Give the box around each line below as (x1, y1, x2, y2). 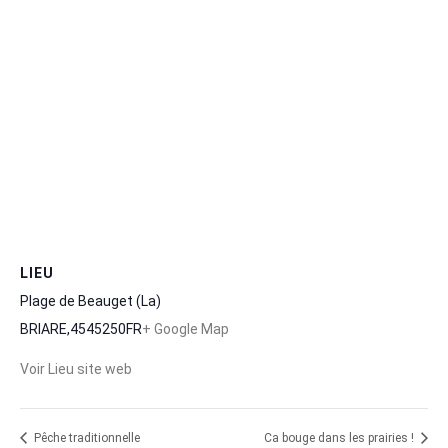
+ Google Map (142, 320, 229, 337)
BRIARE (20, 320, 67, 337)
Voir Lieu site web (20, 360, 132, 377)
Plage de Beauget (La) (20, 292, 161, 309)
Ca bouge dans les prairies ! (264, 431, 417, 445)
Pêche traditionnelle (31, 431, 140, 445)
